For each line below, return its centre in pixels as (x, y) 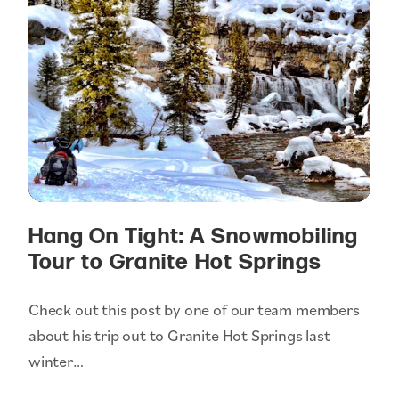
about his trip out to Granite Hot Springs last (179, 335)
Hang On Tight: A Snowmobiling (194, 236)
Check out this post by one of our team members (194, 309)
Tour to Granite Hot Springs (175, 262)
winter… (56, 361)
